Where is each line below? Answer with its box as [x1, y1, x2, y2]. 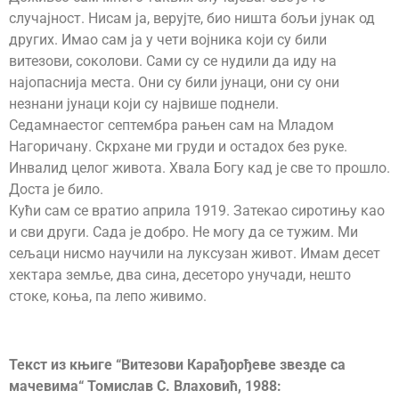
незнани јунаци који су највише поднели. [9, 94, 279, 112]
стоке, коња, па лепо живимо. [9, 287, 207, 305]
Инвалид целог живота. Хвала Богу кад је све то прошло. [9, 159, 390, 176]
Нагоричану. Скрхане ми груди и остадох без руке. [9, 137, 347, 155]
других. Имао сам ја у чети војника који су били [9, 30, 327, 48]
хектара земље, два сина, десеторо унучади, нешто [9, 265, 351, 283]
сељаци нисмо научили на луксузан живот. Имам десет [9, 244, 380, 262]
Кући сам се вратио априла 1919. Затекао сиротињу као [9, 201, 385, 219]
